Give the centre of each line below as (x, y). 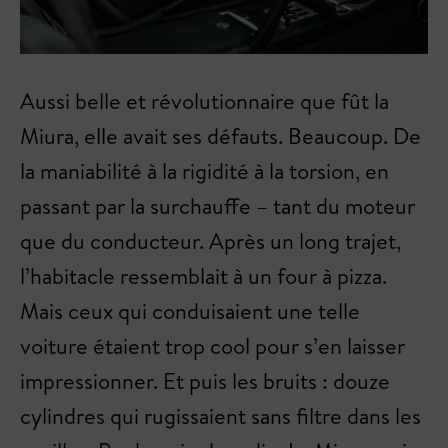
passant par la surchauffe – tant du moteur (217, 205)
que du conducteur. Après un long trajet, (210, 240)
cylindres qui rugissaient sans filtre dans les (220, 415)
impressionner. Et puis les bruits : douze (205, 380)
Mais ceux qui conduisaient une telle (190, 310)
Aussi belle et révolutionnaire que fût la (204, 100)
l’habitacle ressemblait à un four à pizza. (203, 275)
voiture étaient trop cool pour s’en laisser (212, 345)
